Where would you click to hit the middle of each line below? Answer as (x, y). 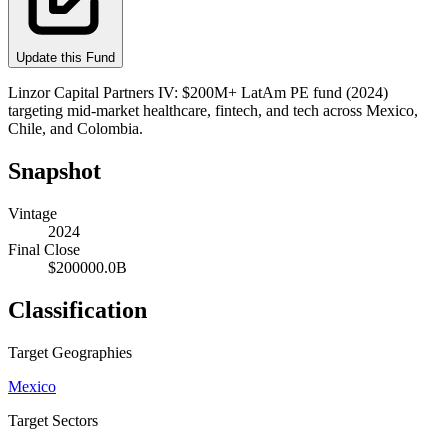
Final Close (44, 249)
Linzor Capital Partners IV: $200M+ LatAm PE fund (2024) (198, 92)
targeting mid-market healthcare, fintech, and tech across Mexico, (213, 110)
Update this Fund (65, 57)
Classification (77, 309)
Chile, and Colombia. (75, 128)
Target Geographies (70, 352)
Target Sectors (53, 420)
